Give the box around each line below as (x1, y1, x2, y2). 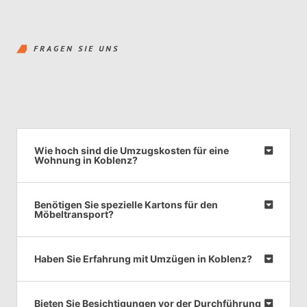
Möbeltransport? (34, 208, 114, 220)
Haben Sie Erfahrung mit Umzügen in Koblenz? (34, 252, 252, 265)
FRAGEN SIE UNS (34, 43, 119, 54)
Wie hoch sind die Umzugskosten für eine (34, 144, 229, 156)
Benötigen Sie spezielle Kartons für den (34, 198, 218, 210)
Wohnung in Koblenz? (34, 153, 138, 166)
